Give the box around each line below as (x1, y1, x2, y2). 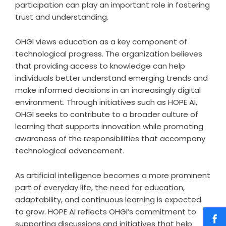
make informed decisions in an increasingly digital (15, 84, 201, 95)
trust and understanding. (15, 11, 108, 22)
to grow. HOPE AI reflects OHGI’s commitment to (15, 206, 196, 217)
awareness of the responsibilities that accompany (15, 133, 205, 144)
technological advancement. (15, 145, 124, 156)
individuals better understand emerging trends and (15, 72, 208, 83)
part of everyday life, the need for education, (15, 182, 185, 193)
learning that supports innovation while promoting (15, 121, 203, 132)
